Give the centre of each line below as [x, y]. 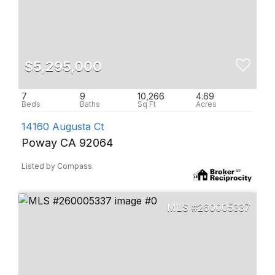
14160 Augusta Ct [63, 126]
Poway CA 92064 [67, 143]
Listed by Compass [57, 166]
